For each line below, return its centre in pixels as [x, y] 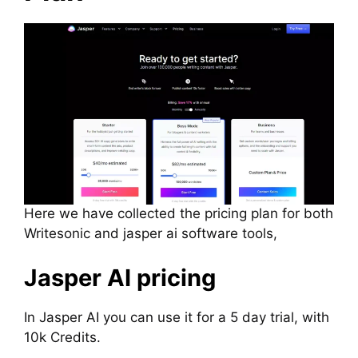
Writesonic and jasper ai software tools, [151, 234]
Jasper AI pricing [120, 277]
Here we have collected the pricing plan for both [179, 214]
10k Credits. [62, 337]
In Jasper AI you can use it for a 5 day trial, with [177, 317]
